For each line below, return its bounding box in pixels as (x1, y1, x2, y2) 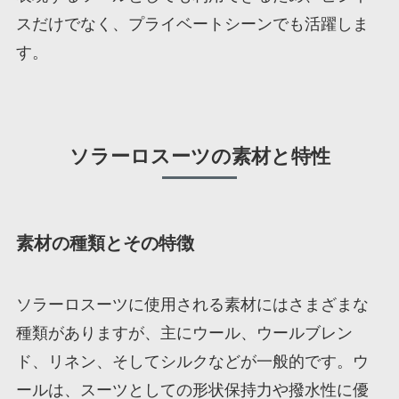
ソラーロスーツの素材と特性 (69, 145, 330, 167)
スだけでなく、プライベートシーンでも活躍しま (15, 14, 369, 33)
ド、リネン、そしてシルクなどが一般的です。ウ (15, 353, 369, 371)
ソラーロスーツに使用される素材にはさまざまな (15, 296, 369, 314)
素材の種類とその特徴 (15, 232, 194, 253)
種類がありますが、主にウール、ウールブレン (15, 324, 353, 343)
